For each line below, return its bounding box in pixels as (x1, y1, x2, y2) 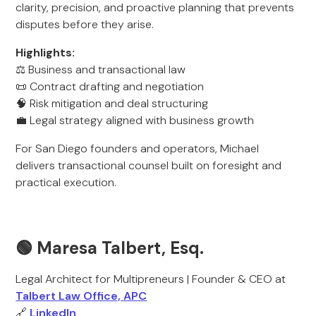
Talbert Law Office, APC (16, 288, 147, 303)
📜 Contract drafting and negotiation (16, 79, 205, 94)
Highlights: (16, 45, 75, 60)
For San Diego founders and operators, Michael (16, 141, 260, 156)
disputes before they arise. (16, 17, 154, 32)
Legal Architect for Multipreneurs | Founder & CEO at (16, 272, 286, 286)
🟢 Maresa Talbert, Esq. (16, 237, 205, 259)
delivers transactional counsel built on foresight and (16, 158, 282, 173)
